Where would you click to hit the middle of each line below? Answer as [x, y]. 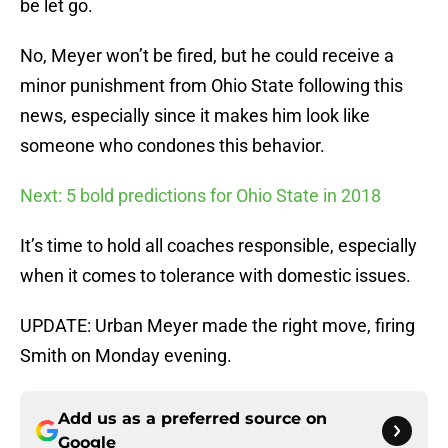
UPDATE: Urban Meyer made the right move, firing [217, 326]
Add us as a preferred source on [192, 419]
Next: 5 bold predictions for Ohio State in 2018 [200, 196]
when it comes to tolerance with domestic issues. [215, 276]
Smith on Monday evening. [126, 356]
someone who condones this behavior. [172, 146]
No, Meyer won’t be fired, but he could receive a [207, 56]
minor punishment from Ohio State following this [211, 86]
